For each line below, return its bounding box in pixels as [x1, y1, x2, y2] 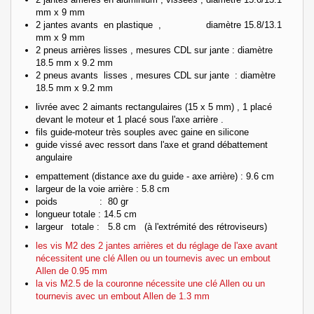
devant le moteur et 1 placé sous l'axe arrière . [36, 114, 224, 125]
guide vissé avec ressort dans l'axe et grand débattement [36, 139, 268, 150]
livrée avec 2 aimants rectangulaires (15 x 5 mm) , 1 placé [36, 101, 272, 112]
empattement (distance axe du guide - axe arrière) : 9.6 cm [36, 170, 274, 182]
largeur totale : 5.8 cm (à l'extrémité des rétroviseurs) [36, 221, 267, 232]
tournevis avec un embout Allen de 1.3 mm [36, 290, 210, 301]
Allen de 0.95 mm [36, 265, 107, 276]
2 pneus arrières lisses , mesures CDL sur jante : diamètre [36, 44, 273, 55]
